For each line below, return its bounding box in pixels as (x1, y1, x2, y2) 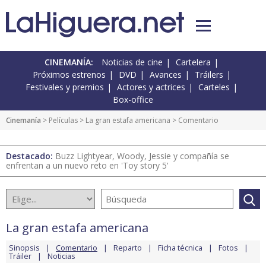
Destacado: (6, 150, 55, 162)
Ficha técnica (158, 242, 202, 254)
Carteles (198, 81, 230, 93)
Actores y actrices (117, 81, 185, 93)
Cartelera (176, 56, 211, 68)
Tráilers (194, 69, 223, 81)
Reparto (113, 242, 142, 254)
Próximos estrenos (32, 69, 106, 81)
